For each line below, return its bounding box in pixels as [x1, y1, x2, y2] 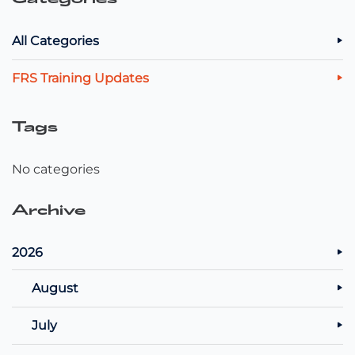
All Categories [12, 32, 99, 49]
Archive [12, 200, 86, 220]
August [32, 279, 78, 296]
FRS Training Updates [12, 69, 149, 86]
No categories [12, 160, 100, 177]
